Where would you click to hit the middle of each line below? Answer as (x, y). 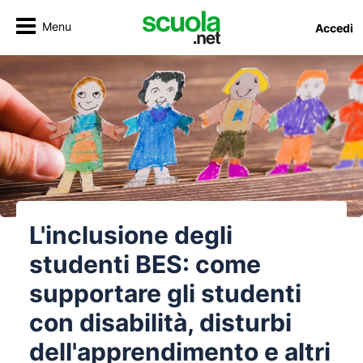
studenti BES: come (145, 264)
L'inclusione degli (131, 235)
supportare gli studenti (165, 293)
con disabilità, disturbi (160, 322)
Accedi (334, 28)
